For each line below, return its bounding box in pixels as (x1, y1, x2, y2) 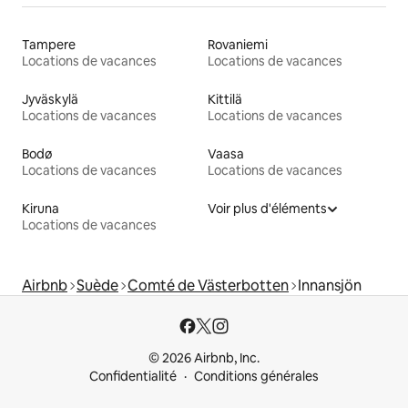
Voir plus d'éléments (208, 199, 327, 217)
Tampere (22, 36, 76, 53)
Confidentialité (89, 368, 177, 384)
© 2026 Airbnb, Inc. (148, 350, 260, 366)
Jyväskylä (22, 90, 78, 107)
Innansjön (298, 275, 362, 295)
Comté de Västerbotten (127, 275, 289, 295)
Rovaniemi (208, 36, 268, 53)
